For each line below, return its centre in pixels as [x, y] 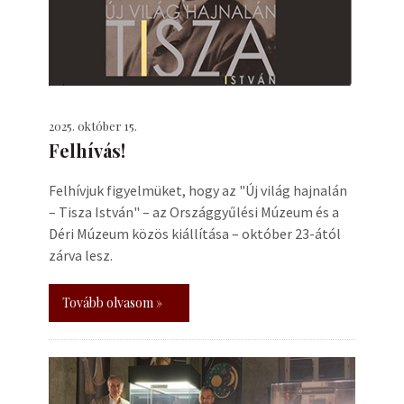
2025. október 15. [93, 126]
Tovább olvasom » [112, 303]
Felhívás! [87, 150]
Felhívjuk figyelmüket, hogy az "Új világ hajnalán [198, 190]
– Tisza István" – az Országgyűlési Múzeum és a [194, 212]
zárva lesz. [81, 255]
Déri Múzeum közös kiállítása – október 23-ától [195, 234]
